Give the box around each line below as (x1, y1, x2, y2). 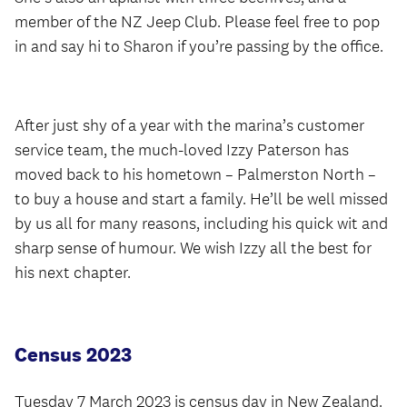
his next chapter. (15, 263, 131, 283)
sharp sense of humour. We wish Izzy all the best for (15, 238, 372, 258)
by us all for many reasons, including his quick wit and (15, 213, 388, 233)
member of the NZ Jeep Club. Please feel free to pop (15, 12, 380, 32)
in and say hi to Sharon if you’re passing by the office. (15, 36, 383, 56)
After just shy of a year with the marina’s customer (15, 115, 364, 135)
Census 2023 (15, 342, 132, 367)
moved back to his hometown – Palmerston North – (15, 164, 376, 184)
